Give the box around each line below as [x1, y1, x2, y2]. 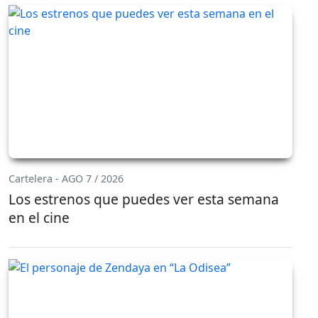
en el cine [9, 208, 70, 228]
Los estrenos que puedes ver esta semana [9, 190, 279, 209]
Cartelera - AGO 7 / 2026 [9, 172, 124, 186]
